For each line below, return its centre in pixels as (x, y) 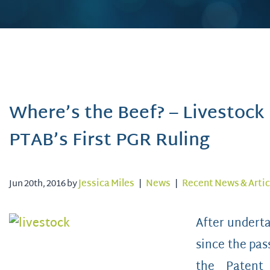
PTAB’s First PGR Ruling (109, 141)
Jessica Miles (106, 184)
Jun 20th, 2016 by (44, 184)
